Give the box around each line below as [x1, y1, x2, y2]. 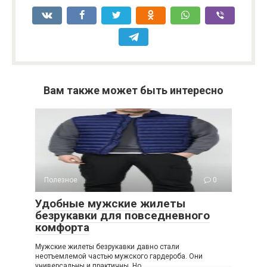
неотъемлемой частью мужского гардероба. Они [35, 252, 203, 260]
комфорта [35, 220, 89, 234]
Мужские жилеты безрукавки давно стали [35, 242, 179, 251]
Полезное [44, 175, 77, 184]
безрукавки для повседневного [35, 208, 210, 222]
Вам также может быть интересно [44, 83, 223, 97]
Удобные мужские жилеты [35, 196, 185, 210]
